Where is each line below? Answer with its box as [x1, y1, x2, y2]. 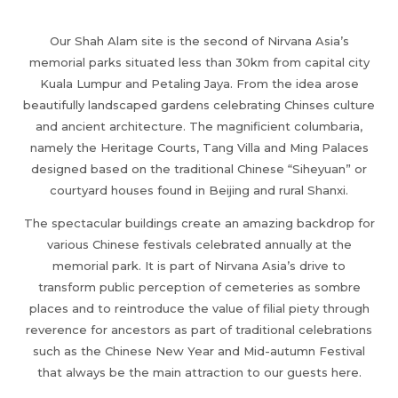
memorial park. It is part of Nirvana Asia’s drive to [52, 258, 346, 273]
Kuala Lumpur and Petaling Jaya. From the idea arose [39, 76, 359, 91]
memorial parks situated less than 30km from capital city [28, 54, 370, 69]
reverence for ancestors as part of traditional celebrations [26, 322, 372, 337]
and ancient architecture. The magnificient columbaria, [36, 118, 362, 133]
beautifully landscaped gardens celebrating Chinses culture [23, 97, 375, 112]
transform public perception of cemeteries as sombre [37, 279, 361, 294]
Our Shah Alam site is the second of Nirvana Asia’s [49, 33, 349, 48]
